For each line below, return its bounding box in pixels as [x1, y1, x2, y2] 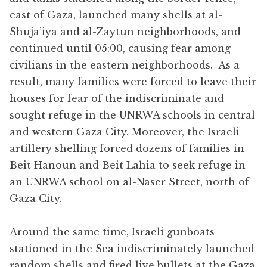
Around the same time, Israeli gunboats [10, 225, 215, 238]
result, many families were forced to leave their [10, 75, 256, 88]
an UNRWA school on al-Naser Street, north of [10, 175, 249, 188]
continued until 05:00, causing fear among [10, 42, 231, 54]
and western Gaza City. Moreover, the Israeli [10, 125, 240, 138]
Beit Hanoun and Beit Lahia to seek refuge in [10, 159, 246, 171]
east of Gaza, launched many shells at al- [10, 8, 222, 21]
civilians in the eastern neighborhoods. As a [10, 58, 240, 71]
